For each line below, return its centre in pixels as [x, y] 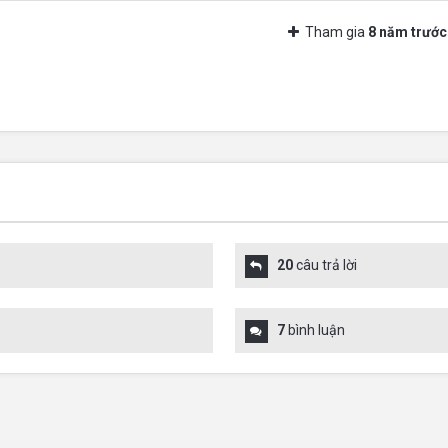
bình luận [314, 330]
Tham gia [335, 32]
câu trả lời [324, 265]
